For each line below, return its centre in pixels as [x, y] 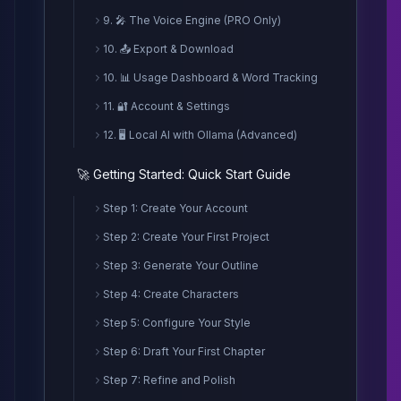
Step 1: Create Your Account [175, 208]
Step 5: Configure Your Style [177, 323]
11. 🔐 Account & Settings [166, 106]
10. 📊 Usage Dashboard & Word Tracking [210, 77]
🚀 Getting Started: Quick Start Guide [184, 174]
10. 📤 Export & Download [168, 49]
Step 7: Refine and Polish [169, 380]
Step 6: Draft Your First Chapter [184, 351]
